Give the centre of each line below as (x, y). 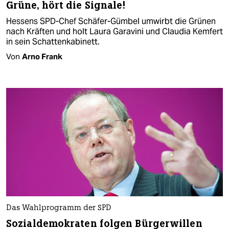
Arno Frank (42, 56)
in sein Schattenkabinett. (53, 41)
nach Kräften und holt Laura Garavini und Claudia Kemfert (114, 31)
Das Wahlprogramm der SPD (59, 208)
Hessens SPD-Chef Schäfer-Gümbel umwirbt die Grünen (111, 21)
